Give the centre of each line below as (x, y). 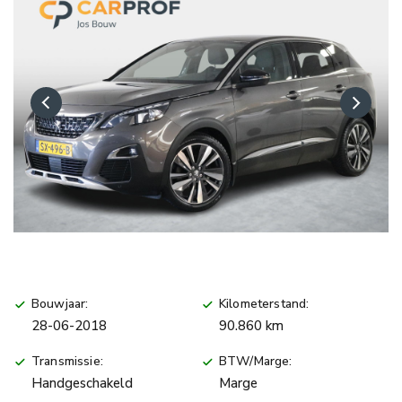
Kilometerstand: (264, 303)
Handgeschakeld (82, 383)
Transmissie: (67, 361)
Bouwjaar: (60, 303)
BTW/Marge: (256, 361)
